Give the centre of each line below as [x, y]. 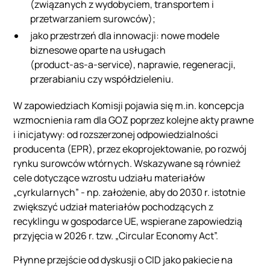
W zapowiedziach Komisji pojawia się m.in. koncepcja [129, 105]
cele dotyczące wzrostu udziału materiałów [109, 177]
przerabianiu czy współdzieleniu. [102, 79]
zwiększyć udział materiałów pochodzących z [114, 206]
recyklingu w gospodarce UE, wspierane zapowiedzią [128, 221]
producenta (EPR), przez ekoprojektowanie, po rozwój [130, 149]
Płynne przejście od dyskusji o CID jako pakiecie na [123, 259]
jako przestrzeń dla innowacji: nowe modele [125, 35]
